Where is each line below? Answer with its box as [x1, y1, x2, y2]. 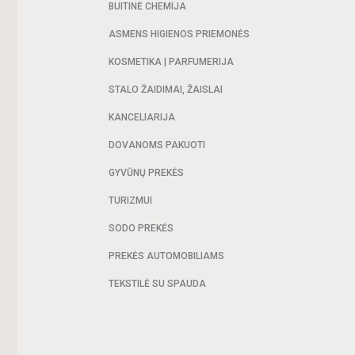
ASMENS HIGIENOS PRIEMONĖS [109, 29, 250, 40]
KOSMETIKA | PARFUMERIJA [109, 56, 235, 67]
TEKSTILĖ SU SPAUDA [109, 278, 207, 289]
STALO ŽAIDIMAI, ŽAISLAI [109, 84, 223, 95]
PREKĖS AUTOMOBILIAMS [109, 250, 225, 261]
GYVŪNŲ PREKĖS [109, 167, 185, 178]
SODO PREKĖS [109, 223, 174, 234]
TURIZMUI [109, 195, 153, 206]
